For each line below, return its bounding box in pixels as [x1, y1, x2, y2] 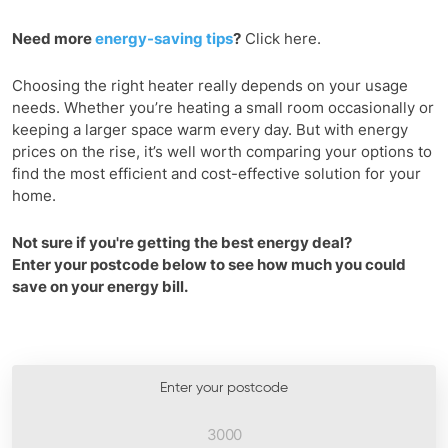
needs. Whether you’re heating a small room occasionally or [12, 97, 434, 117]
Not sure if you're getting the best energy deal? [12, 232, 352, 252]
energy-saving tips [95, 28, 233, 48]
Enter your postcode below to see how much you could [12, 254, 406, 274]
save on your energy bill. [12, 276, 188, 296]
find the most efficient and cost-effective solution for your [12, 163, 421, 183]
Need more [12, 28, 95, 48]
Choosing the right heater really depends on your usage [12, 75, 408, 95]
